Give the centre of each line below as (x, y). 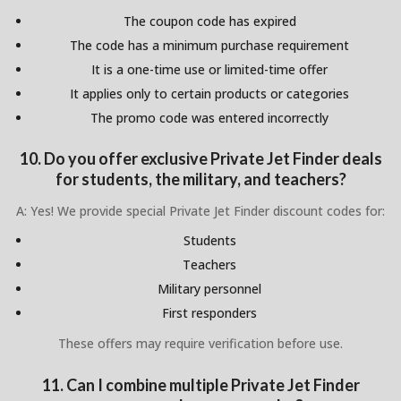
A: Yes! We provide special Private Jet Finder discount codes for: (200, 211)
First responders (209, 313)
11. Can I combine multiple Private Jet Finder (200, 384)
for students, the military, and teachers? (200, 179)
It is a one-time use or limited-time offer (209, 69)
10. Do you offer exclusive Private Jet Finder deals (200, 159)
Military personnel (209, 289)
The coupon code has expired (209, 21)
